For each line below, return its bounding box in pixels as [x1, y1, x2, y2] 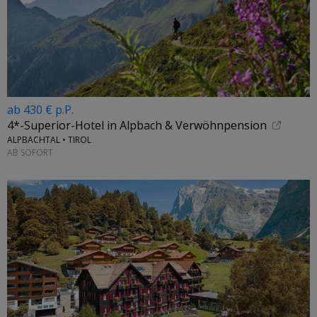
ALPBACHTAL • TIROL [7, 134, 91, 146]
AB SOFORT [7, 146, 53, 158]
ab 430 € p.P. [7, 102, 74, 117]
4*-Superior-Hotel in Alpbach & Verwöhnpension [7, 117, 267, 134]
